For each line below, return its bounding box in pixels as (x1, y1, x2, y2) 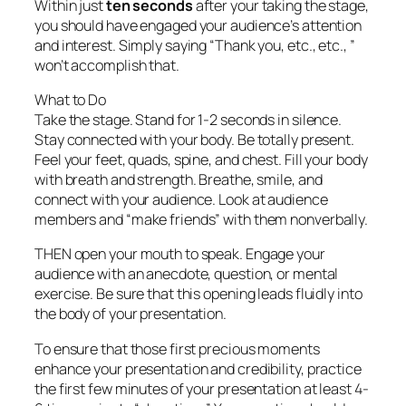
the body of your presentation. (34, 304, 227, 324)
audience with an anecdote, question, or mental (34, 264, 339, 285)
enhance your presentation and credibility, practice (34, 358, 362, 379)
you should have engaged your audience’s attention (34, 14, 362, 35)
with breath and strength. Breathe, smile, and (34, 169, 323, 190)
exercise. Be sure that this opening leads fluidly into (34, 284, 362, 304)
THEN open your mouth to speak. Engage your (34, 244, 325, 265)
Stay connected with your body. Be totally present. (34, 130, 354, 150)
